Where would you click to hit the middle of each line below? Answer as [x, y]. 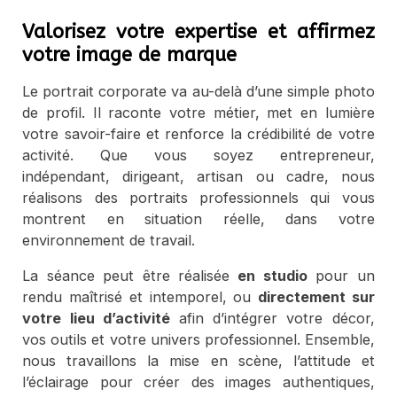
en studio [272, 276]
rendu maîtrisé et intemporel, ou [140, 297]
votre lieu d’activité [96, 319]
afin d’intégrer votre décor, [272, 319]
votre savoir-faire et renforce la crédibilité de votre [198, 134]
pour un [341, 276]
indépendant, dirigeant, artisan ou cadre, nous [198, 177]
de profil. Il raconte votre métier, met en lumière [198, 113]
